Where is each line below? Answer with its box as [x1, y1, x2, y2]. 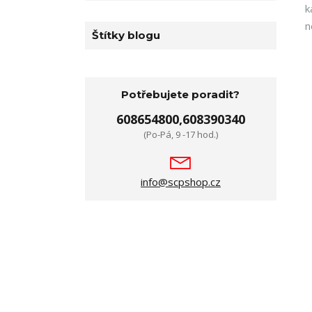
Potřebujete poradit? [121, 88, 240, 101]
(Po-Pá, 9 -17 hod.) [143, 128, 218, 141]
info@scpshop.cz [140, 175, 221, 189]
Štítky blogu [92, 29, 160, 42]
